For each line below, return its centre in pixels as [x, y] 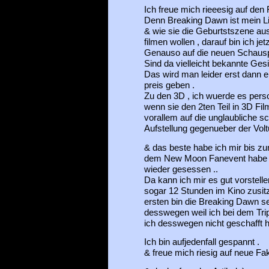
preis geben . [169, 86]
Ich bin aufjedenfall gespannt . [201, 242]
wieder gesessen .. [181, 169]
